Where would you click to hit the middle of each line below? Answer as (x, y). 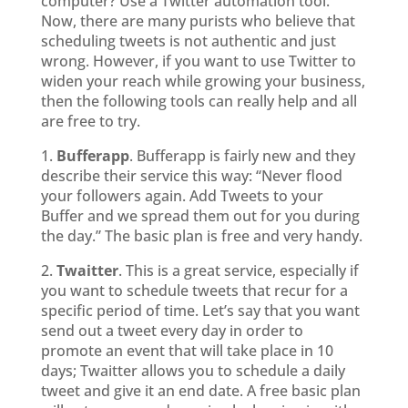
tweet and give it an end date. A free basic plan (200, 391)
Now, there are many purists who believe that (198, 21)
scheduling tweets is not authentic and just (188, 41)
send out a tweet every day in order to (172, 331)
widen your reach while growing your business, (203, 81)
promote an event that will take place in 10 (187, 351)
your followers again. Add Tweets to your (182, 196)
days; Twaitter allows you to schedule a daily (193, 371)
